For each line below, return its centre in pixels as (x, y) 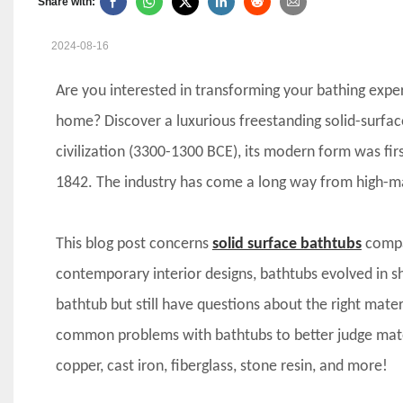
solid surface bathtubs (287, 244)
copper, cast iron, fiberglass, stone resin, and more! (221, 366)
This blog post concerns (134, 244)
